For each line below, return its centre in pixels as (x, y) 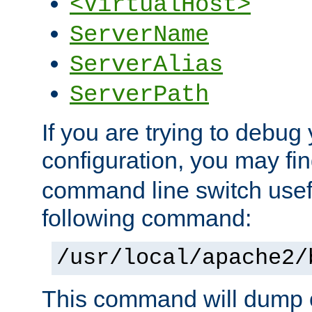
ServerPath (139, 95)
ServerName (139, 35)
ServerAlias (146, 65)
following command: (147, 218)
